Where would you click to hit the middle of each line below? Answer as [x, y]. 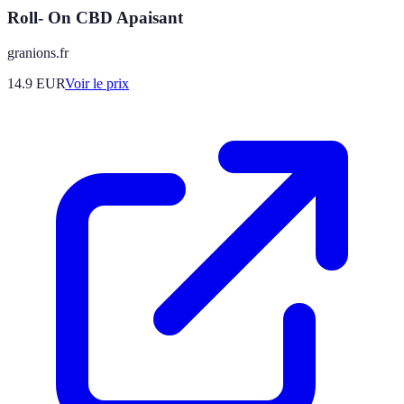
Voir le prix [97, 83]
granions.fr [38, 52]
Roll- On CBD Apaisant [95, 18]
